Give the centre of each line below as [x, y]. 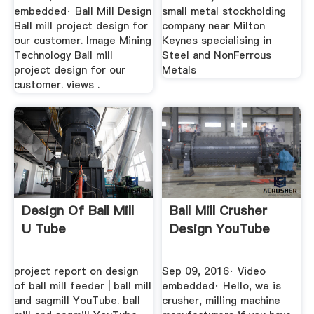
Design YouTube [220, 228]
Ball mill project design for [81, 26]
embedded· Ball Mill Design [82, 11]
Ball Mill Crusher [219, 210]
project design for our [69, 70]
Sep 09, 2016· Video [214, 272]
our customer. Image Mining [82, 40]
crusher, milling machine [221, 301]
